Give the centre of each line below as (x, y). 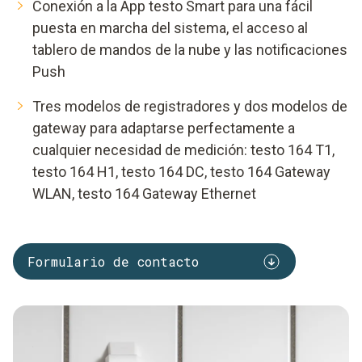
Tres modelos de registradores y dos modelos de (190, 107)
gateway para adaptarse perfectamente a (164, 128)
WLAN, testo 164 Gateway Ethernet (144, 194)
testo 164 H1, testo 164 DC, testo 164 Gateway (181, 172)
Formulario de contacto (113, 261)
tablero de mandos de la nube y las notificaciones (190, 50)
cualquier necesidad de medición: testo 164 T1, (183, 150)
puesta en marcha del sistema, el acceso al (170, 28)
